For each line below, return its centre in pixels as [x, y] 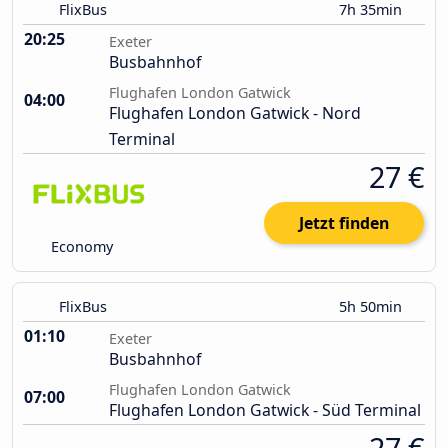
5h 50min [372, 307]
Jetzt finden [344, 223]
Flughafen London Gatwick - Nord [235, 113]
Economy [80, 247]
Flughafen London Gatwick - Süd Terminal [265, 410]
